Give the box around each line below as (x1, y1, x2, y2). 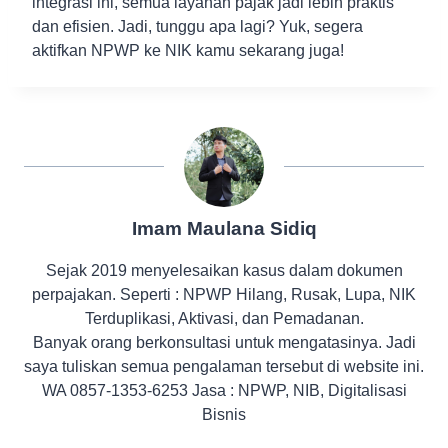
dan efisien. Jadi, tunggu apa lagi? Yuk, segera (32, 18, 363, 36)
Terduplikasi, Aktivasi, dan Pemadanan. (84, 310, 364, 328)
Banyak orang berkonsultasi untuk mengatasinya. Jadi (32, 334, 416, 352)
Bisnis (202, 406, 246, 424)
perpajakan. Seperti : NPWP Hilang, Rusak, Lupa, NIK (32, 286, 416, 304)
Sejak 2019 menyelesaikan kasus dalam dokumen (45, 262, 403, 280)
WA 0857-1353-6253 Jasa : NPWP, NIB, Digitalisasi (41, 382, 407, 400)
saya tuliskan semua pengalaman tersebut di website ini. (24, 358, 424, 376)
